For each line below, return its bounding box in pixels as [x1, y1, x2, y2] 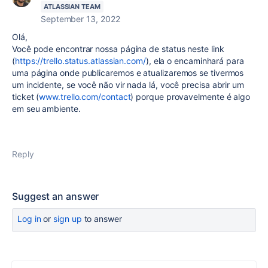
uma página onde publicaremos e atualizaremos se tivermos [12, 68, 244, 78]
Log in [17, 214, 41, 224]
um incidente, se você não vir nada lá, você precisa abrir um [12, 80, 244, 90]
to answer [81, 214, 122, 224]
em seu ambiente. [12, 103, 81, 114]
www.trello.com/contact [39, 92, 131, 102]
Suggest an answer [12, 190, 99, 202]
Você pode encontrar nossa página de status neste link [12, 44, 224, 54]
